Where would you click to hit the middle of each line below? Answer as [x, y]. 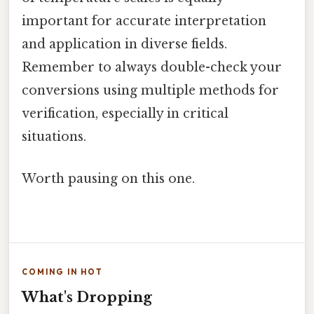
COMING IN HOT [62, 272]
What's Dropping [87, 297]
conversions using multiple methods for [150, 91]
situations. [54, 137]
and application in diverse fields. [124, 45]
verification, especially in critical [125, 114]
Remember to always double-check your [152, 68]
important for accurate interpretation [144, 21]
